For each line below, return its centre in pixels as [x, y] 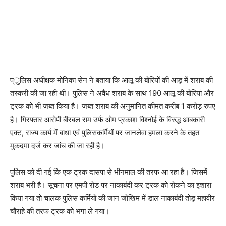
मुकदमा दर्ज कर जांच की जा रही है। [58, 145]
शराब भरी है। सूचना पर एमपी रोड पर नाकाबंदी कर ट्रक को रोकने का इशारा [111, 185]
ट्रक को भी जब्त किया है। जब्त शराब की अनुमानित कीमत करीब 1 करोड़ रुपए [113, 106]
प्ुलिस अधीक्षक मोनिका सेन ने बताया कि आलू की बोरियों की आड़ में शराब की [111, 80]
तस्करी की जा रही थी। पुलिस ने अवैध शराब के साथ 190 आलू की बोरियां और [112, 93]
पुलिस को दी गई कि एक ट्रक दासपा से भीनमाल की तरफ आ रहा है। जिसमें [109, 172]
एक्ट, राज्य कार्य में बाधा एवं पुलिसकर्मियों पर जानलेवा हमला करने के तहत [105, 132]
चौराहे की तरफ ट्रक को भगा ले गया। [60, 211]
